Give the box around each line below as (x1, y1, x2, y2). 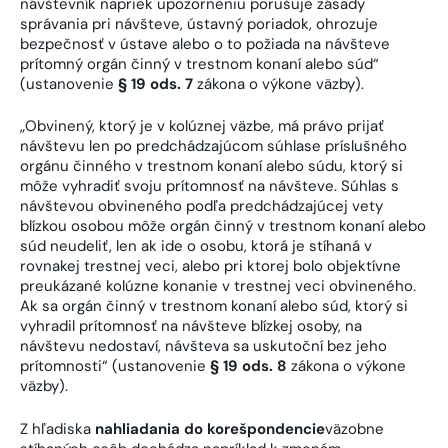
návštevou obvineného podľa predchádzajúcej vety (20, 196, 383, 217)
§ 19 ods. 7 (118, 73, 193, 94)
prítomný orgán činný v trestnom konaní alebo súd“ (20, 53, 379, 74)
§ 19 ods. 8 (210, 356, 287, 377)
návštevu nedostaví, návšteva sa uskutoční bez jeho (20, 336, 387, 357)
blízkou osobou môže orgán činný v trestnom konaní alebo (20, 216, 426, 237)
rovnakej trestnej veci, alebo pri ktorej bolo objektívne (20, 256, 401, 277)
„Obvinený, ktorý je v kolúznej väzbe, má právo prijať (20, 116, 384, 137)
